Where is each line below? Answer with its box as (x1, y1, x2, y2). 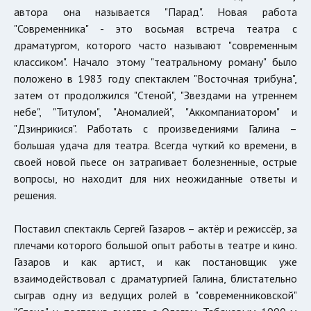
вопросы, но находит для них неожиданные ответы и (14, 171, 297, 185)
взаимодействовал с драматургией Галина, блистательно (14, 271, 297, 285)
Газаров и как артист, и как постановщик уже (14, 254, 297, 269)
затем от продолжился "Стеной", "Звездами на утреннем (14, 87, 297, 102)
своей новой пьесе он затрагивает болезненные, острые (14, 154, 297, 169)
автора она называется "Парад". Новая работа (14, 4, 297, 19)
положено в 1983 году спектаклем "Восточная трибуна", (14, 71, 297, 85)
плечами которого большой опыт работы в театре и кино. (14, 237, 297, 252)
